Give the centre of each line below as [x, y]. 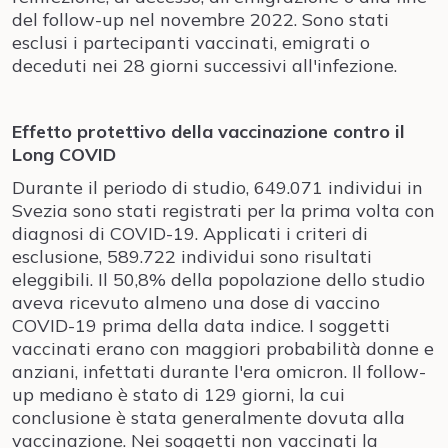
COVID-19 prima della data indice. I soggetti [201, 325]
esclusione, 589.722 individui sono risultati [192, 256]
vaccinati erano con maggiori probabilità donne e [223, 348]
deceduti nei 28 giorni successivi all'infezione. [204, 65]
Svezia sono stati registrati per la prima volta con [223, 210]
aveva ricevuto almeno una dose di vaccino [196, 302]
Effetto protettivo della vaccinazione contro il [208, 131]
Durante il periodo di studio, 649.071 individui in [217, 187]
